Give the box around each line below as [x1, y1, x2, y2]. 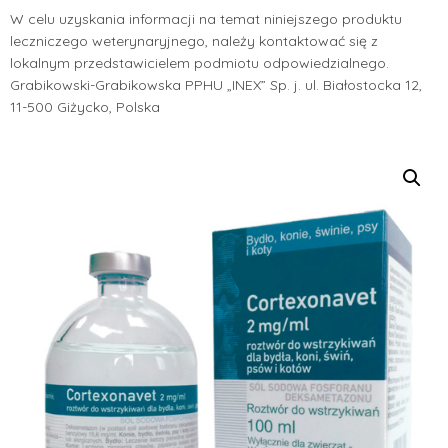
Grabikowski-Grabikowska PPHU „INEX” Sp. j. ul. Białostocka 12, [10, 75, 422, 94]
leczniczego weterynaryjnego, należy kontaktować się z [10, 31, 378, 50]
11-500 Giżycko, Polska [10, 97, 160, 116]
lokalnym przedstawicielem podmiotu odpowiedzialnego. [10, 53, 389, 72]
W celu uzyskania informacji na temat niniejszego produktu [10, 9, 402, 28]
